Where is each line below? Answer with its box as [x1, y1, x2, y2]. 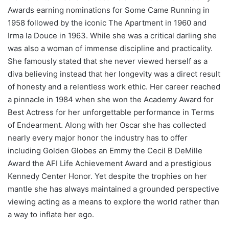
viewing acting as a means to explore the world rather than [8, 196, 219, 207]
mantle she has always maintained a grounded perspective [8, 184, 219, 194]
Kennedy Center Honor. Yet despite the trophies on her [8, 171, 207, 181]
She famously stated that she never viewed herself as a [8, 56, 208, 66]
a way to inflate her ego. [8, 209, 94, 219]
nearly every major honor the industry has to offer [8, 132, 188, 143]
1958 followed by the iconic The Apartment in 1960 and [8, 17, 207, 28]
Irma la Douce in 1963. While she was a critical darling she [8, 30, 217, 40]
